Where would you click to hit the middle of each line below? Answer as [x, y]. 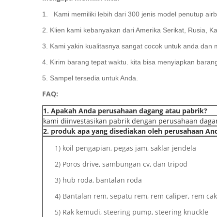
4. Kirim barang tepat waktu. [85, 62]
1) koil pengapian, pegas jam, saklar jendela [125, 148]
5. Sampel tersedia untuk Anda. [90, 78]
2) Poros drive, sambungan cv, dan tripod [121, 164]
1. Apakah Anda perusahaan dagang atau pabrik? [125, 111]
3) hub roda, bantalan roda [98, 180]
